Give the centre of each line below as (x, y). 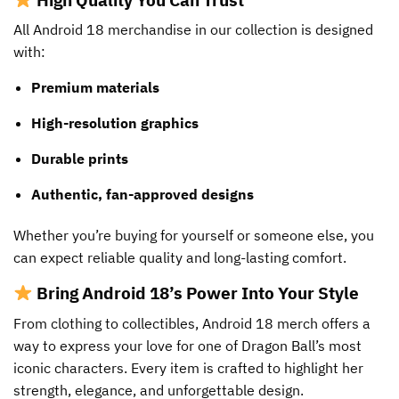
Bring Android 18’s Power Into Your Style (197, 293)
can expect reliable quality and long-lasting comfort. (180, 258)
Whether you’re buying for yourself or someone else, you (194, 236)
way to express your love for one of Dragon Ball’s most (187, 345)
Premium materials (95, 88)
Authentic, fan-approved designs (142, 195)
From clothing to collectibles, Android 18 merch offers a (192, 323)
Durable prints (80, 159)
